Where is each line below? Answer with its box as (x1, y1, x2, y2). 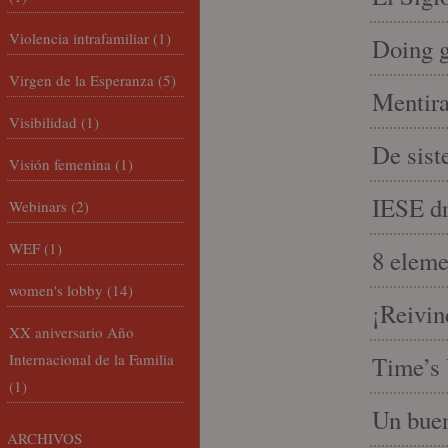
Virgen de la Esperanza (9, 70, 154, 90)
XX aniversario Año (9, 322, 134, 342)
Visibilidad (9, 112, 77, 132)
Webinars (9, 196, 67, 216)
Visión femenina (9, 154, 111, 174)
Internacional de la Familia (9, 349, 174, 369)
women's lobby (9, 280, 103, 300)
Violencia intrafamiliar (9, 28, 149, 48)
